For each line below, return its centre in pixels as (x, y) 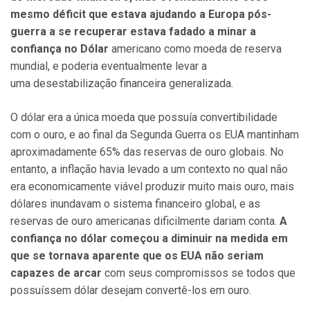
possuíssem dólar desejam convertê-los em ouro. (131, 291)
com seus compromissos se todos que (199, 273)
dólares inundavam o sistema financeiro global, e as (135, 204)
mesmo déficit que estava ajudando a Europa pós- (141, 15)
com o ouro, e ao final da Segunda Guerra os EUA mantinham (155, 135)
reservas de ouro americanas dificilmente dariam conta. (145, 221)
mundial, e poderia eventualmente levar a (109, 66)
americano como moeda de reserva (195, 49)
